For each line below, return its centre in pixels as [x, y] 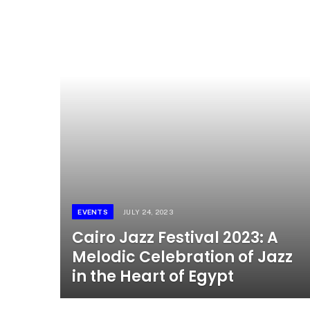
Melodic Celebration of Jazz [183, 257]
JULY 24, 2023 [148, 211]
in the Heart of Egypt [153, 276]
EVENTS [93, 211]
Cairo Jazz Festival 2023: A [175, 237]
